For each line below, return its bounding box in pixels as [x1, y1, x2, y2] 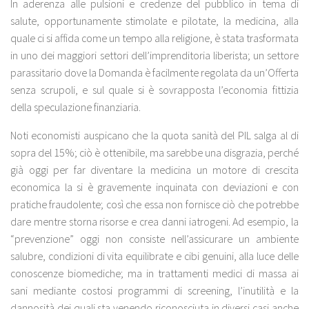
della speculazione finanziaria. [10, 100, 141, 114]
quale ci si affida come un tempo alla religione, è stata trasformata [10, 31, 299, 46]
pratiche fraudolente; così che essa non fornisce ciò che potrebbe [10, 197, 299, 211]
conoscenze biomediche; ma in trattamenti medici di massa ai [10, 266, 299, 280]
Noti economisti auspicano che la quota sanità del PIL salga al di [10, 128, 299, 142]
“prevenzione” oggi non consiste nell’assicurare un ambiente [10, 231, 299, 246]
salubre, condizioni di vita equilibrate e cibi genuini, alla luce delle [10, 248, 299, 263]
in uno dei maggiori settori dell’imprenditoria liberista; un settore [10, 48, 299, 63]
